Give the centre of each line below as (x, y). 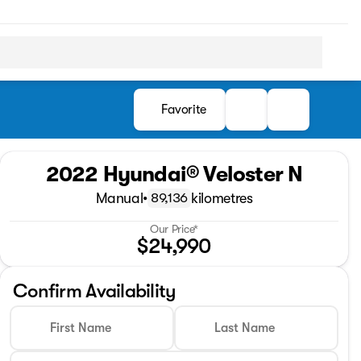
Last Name (245, 328)
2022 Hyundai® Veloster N (174, 174)
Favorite (183, 110)
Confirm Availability (95, 291)
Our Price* (174, 229)
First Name (81, 328)
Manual (119, 198)
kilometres (222, 198)
